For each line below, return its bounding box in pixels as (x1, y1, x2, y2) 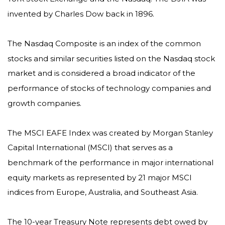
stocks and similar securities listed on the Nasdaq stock (8, 53, 215, 63)
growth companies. (8, 98, 81, 108)
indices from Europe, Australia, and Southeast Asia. (8, 187, 198, 197)
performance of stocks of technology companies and (8, 83, 211, 93)
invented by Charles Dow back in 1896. (8, 9, 154, 19)
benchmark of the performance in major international (8, 157, 213, 167)
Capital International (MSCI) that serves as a (8, 142, 173, 152)
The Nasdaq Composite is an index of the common (8, 38, 201, 48)
